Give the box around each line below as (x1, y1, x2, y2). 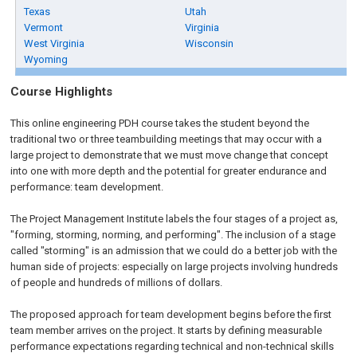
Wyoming (24, 53, 69, 65)
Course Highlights (10, 84, 113, 99)
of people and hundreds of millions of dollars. (10, 277, 223, 288)
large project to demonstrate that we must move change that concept (10, 149, 329, 161)
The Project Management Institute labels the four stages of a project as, (10, 213, 339, 225)
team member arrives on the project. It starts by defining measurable (10, 324, 323, 336)
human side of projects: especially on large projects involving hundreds (10, 261, 339, 273)
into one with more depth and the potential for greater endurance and (10, 165, 328, 177)
